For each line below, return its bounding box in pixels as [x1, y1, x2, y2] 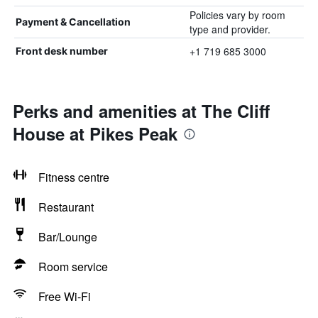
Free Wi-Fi [38, 288, 91, 305]
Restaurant [38, 199, 94, 215]
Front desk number [16, 45, 108, 57]
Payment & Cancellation [16, 16, 131, 28]
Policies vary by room [189, 8, 285, 22]
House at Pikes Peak [13, 121, 177, 146]
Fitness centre [38, 169, 109, 185]
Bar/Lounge [38, 229, 97, 245]
